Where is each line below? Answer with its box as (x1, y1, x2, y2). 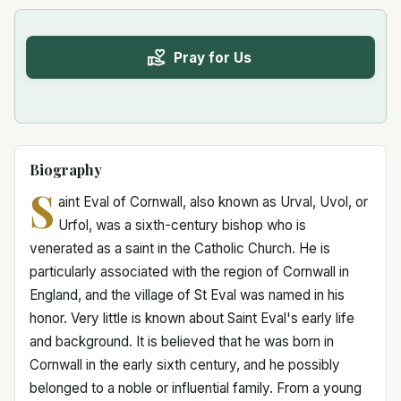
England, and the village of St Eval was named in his (30, 286, 345, 303)
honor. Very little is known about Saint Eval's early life (30, 310, 354, 327)
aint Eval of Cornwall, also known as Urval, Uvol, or (57, 193, 368, 210)
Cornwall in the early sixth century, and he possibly (30, 356, 340, 373)
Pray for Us (173, 48, 252, 66)
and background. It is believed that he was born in (30, 333, 334, 350)
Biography (30, 160, 102, 179)
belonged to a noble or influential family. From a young (30, 380, 362, 397)
